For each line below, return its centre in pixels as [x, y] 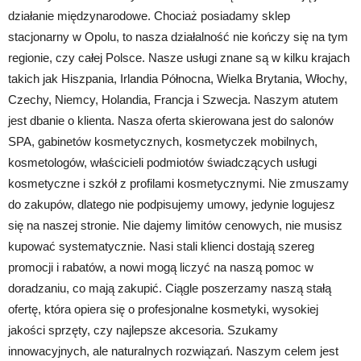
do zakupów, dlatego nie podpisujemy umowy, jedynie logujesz [172, 204]
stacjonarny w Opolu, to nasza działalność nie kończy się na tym [178, 36]
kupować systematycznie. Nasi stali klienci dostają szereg [161, 246]
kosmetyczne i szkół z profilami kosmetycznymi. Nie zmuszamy [178, 183]
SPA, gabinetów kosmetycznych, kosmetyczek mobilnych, [163, 141]
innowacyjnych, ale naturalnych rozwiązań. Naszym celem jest [173, 351]
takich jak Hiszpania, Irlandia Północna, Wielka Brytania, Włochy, [178, 78]
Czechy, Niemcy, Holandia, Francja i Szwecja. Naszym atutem [173, 99]
